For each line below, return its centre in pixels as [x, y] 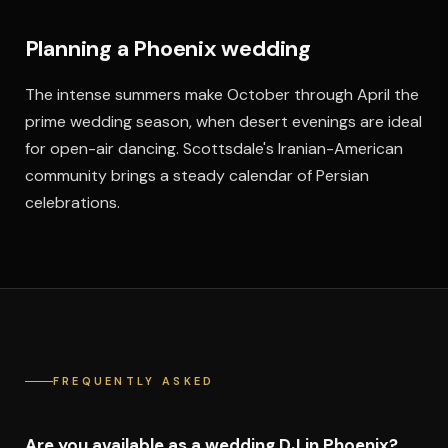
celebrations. [72, 202]
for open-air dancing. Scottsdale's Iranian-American [213, 148]
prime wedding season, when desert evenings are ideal [223, 121]
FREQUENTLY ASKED [133, 381]
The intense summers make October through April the [221, 94]
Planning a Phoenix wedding [167, 48]
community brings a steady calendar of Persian [196, 175]
